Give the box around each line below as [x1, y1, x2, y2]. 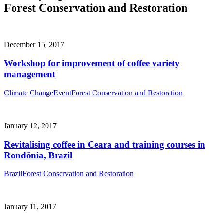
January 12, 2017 [4, 121, 57, 130]
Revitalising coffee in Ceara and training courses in [4, 139, 205, 150]
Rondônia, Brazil [4, 150, 72, 160]
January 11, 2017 [4, 202, 56, 211]
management [4, 69, 55, 79]
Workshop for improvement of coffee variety [4, 58, 180, 69]
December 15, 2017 [4, 40, 64, 49]
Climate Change [4, 88, 53, 97]
